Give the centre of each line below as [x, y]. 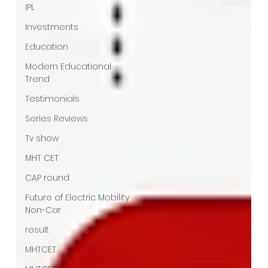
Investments [52, 27]
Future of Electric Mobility [77, 197]
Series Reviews [57, 118]
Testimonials [53, 98]
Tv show [42, 138]
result [37, 229]
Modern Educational [68, 66]
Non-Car [43, 210]
